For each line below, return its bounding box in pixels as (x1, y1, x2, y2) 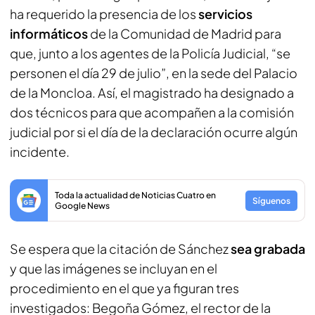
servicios (198, 6, 252, 22)
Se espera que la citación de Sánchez (10, 240, 231, 257)
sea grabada (231, 240, 305, 257)
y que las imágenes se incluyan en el (10, 260, 217, 276)
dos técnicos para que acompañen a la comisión (10, 104, 294, 120)
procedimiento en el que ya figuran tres (10, 280, 239, 296)
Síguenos (252, 195, 290, 206)
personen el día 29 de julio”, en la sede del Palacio (10, 65, 297, 81)
